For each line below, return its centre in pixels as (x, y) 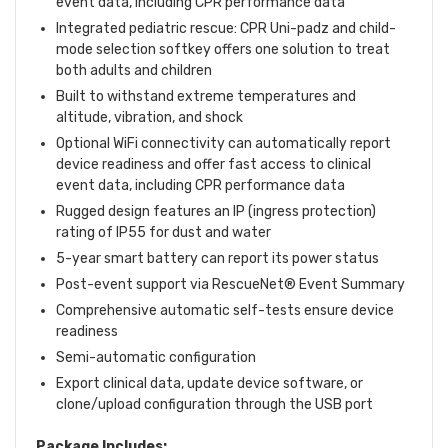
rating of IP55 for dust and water (163, 233)
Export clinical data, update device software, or (209, 384)
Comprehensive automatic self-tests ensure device (225, 311)
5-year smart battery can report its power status (219, 259)
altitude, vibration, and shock (149, 118)
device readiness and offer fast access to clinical (213, 165)
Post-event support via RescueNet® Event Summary (230, 285)
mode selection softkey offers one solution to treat (223, 50)
